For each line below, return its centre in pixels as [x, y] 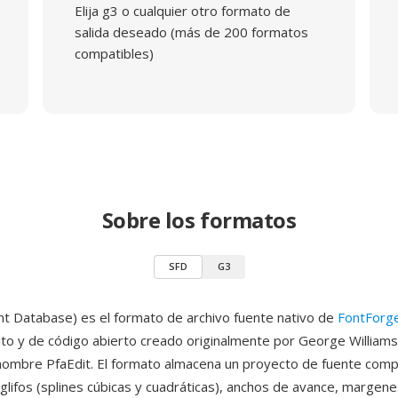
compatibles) [114, 53]
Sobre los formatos [199, 220]
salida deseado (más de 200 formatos [191, 32]
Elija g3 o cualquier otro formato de [182, 11]
